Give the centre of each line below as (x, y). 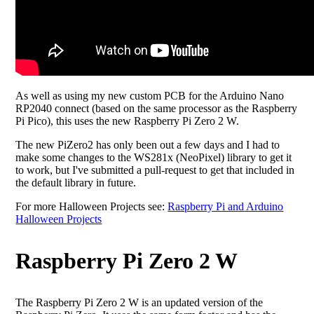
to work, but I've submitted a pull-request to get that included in (155, 170)
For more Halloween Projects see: (92, 206)
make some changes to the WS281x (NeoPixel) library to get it (154, 157)
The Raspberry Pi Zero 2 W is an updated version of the (139, 302)
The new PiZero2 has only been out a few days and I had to (148, 145)
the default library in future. (76, 183)
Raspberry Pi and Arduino (226, 206)
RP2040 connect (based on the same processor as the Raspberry (157, 108)
